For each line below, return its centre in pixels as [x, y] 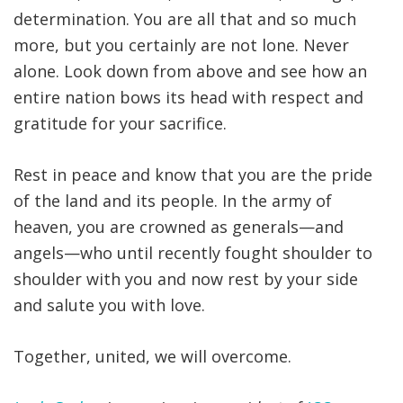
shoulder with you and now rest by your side [186, 278]
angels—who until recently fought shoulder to [193, 252]
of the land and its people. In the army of [173, 200]
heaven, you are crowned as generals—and [179, 226]
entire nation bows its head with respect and [188, 97]
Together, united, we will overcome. [152, 356]
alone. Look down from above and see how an [190, 71]
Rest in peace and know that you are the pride [193, 174]
